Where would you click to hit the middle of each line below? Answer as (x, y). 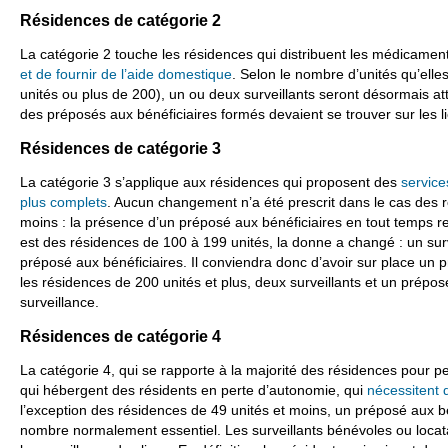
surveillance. (59, 301)
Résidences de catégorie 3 (120, 148)
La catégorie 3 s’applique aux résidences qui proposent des (210, 181)
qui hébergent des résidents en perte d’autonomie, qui (193, 389)
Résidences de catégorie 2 (120, 20)
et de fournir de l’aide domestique (126, 73)
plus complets (63, 201)
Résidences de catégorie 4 (120, 336)
